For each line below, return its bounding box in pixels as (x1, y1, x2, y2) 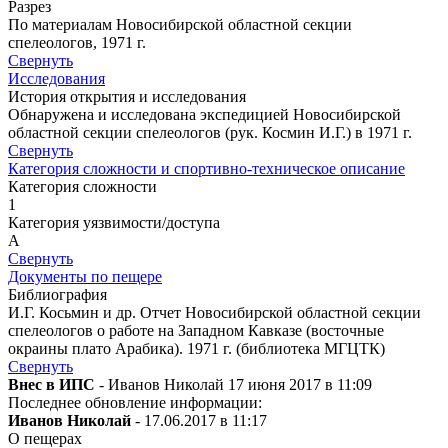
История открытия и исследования (8, 88, 246, 106)
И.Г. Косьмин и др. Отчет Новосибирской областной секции (8, 304, 421, 322)
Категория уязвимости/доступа (8, 214, 220, 232)
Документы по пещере (8, 268, 162, 286)
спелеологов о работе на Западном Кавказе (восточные (8, 322, 384, 340)
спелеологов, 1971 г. (8, 34, 146, 52)
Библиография (8, 286, 107, 304)
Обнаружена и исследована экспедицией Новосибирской (8, 106, 401, 124)
